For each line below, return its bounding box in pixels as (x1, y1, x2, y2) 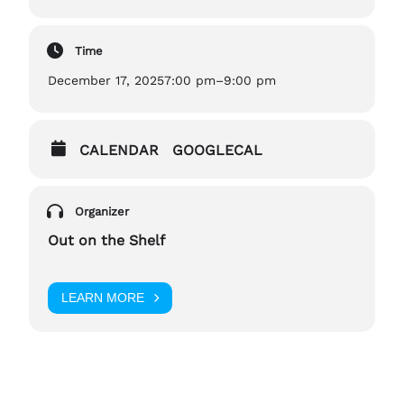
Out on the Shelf (48, 231, 165, 249)
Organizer (75, 204, 129, 218)
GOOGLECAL (172, 141, 262, 159)
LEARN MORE (61, 290, 144, 306)
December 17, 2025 (48, 72, 164, 87)
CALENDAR (79, 141, 159, 159)
